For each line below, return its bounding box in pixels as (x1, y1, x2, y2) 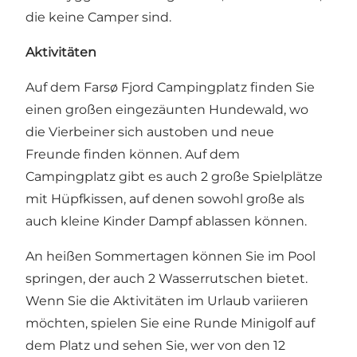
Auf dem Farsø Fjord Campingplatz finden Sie (25, 79, 315, 95)
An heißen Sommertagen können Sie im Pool (25, 248, 316, 264)
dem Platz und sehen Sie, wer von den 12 (25, 337, 285, 353)
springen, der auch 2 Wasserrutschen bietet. (25, 270, 308, 286)
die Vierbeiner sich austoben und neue (25, 124, 274, 139)
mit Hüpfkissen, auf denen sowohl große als (25, 190, 304, 206)
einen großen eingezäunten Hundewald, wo (25, 101, 308, 117)
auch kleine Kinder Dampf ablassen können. (25, 213, 307, 229)
